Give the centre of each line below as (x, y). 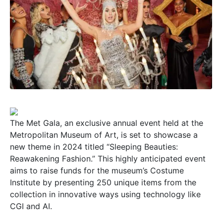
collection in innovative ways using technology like (105, 194)
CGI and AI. (31, 206)
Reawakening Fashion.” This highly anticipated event (108, 158)
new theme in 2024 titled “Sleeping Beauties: (94, 146)
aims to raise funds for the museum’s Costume (97, 170)
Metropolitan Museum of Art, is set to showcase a (104, 135)
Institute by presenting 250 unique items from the (103, 182)
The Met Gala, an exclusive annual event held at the (107, 123)
